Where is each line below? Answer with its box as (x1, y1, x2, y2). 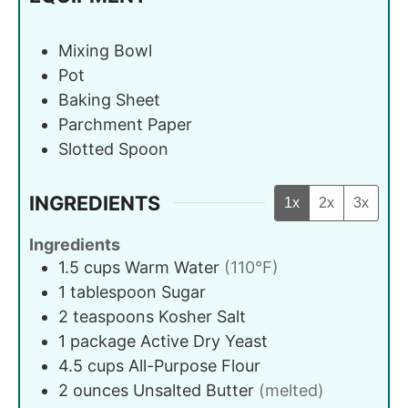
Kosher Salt (158, 306, 246, 326)
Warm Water (125, 257, 219, 277)
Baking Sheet (58, 89, 160, 109)
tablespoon (70, 281, 157, 301)
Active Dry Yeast (140, 331, 268, 351)
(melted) (259, 380, 324, 400)
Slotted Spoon (58, 138, 168, 158)
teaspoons (73, 306, 154, 326)
